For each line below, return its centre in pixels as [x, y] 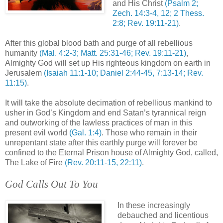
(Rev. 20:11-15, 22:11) [103, 162]
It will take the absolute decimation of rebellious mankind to [109, 103]
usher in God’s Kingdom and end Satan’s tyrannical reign [106, 112]
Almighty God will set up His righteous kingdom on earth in [108, 63]
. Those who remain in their [149, 132]
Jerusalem [24, 73]
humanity [22, 53]
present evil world [37, 132]
